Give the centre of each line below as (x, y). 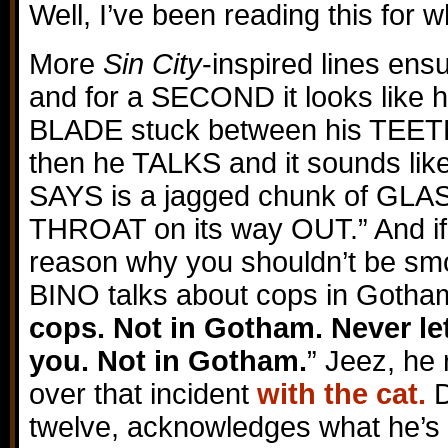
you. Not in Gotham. (168, 361)
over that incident (143, 394)
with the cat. (341, 394)
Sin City (152, 64)
